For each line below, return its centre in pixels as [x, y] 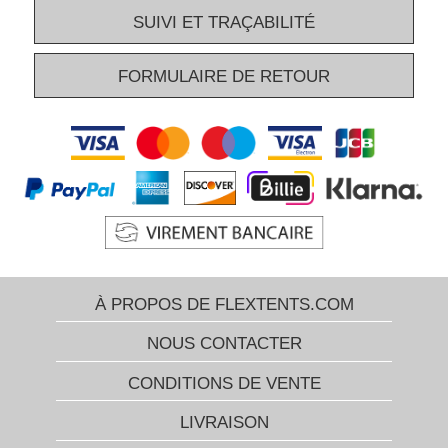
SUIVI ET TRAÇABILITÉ [224, 23]
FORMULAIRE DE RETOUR [224, 76]
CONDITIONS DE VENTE [224, 383]
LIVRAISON [224, 423]
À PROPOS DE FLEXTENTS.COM [224, 305]
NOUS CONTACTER [224, 344]
